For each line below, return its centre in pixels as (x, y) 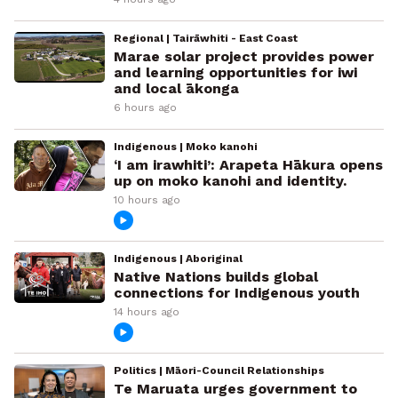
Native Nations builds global (215, 277)
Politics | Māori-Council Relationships (219, 371)
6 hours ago (145, 108)
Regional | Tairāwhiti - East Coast (205, 39)
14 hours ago (146, 312)
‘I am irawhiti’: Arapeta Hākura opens (248, 165)
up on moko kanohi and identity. (230, 181)
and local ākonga (176, 89)
